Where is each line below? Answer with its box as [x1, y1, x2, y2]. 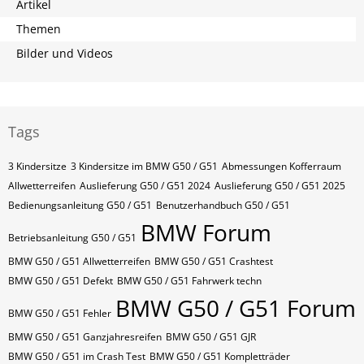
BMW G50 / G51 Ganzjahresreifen [8, 330, 162, 344]
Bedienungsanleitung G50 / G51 [8, 198, 152, 212]
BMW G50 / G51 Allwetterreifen [8, 254, 150, 268]
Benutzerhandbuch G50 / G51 [156, 198, 290, 212]
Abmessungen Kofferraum [222, 159, 341, 173]
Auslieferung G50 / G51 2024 [80, 179, 210, 193]
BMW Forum [141, 217, 271, 248]
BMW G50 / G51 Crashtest [154, 254, 273, 268]
